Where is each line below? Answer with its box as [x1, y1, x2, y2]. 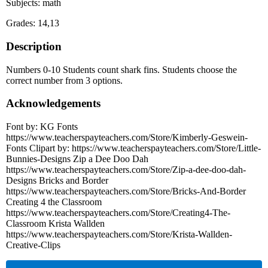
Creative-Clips [6, 240, 60, 251]
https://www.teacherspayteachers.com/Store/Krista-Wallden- [6, 229, 232, 240]
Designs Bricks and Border [6, 175, 108, 186]
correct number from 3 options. [6, 75, 123, 86]
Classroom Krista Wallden [6, 218, 105, 229]
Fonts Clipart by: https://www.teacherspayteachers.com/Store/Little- [6, 143, 261, 154]
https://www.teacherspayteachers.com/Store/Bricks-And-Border [6, 186, 246, 197]
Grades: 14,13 [6, 18, 59, 29]
